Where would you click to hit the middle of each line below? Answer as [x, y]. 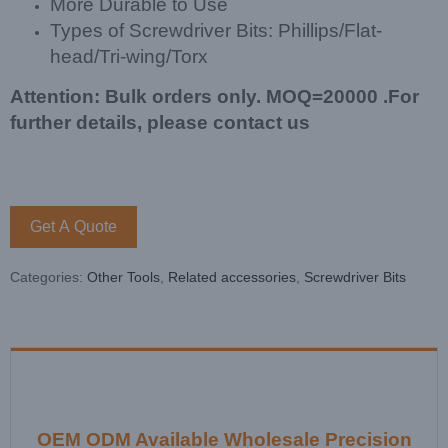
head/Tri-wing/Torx [129, 57]
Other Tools [123, 277]
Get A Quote [73, 227]
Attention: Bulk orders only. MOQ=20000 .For [214, 97]
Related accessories [232, 277]
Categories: [48, 277]
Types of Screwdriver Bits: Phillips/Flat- [216, 31]
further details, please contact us [160, 123]
